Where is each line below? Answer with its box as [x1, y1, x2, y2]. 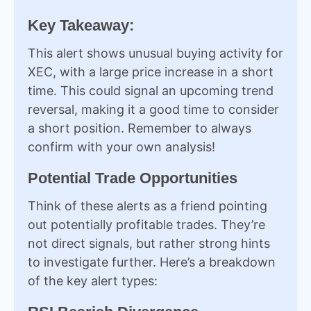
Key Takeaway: [28, 17, 134, 34]
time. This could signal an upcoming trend [28, 83, 274, 98]
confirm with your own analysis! [28, 140, 215, 154]
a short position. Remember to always [28, 121, 251, 135]
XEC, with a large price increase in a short [28, 65, 274, 79]
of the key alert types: [28, 274, 158, 288]
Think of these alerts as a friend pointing [28, 199, 267, 213]
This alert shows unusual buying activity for [28, 46, 283, 60]
